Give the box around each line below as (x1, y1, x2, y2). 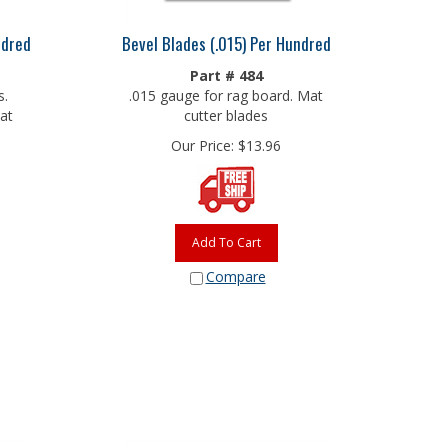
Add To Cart (191, 229, 261, 246)
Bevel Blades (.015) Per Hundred (121, 26, 331, 51)
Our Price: (171, 131, 234, 150)
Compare (205, 262, 266, 281)
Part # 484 (189, 61, 263, 80)
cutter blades (184, 101, 268, 120)
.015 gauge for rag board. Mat (129, 81, 323, 100)
